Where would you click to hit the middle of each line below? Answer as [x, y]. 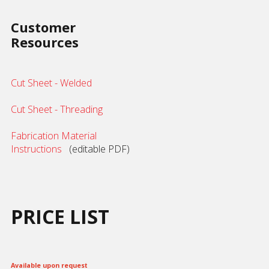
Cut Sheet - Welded [51, 83]
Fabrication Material [54, 136]
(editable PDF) [97, 149]
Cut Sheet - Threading [57, 109]
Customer [43, 27]
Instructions [38, 149]
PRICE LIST [60, 216]
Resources [45, 42]
